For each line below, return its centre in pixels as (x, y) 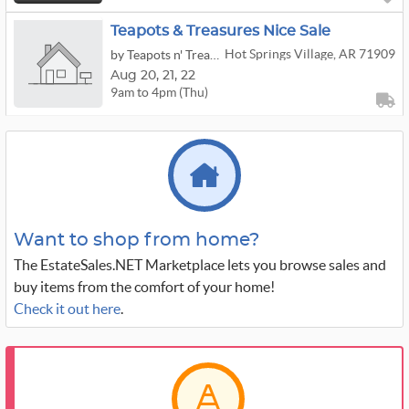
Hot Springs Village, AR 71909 (309, 54)
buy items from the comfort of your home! (144, 287)
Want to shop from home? (136, 240)
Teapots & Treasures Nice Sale (220, 31)
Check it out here (67, 309)
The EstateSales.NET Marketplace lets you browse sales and (200, 265)
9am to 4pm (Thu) (159, 92)
